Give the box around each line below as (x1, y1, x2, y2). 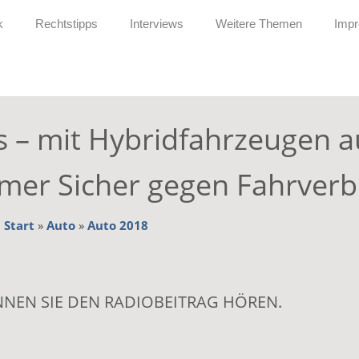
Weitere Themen (216, 17, 302, 30)
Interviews (130, 17, 184, 30)
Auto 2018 (87, 217, 148, 233)
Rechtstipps (35, 17, 98, 30)
